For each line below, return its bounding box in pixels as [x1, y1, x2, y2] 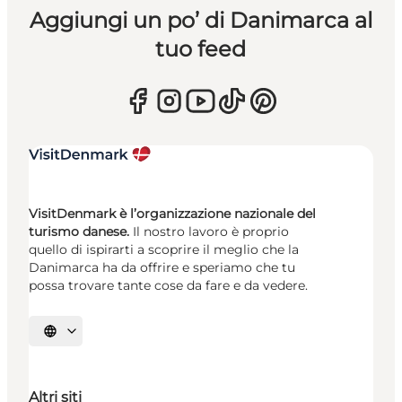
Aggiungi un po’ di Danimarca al [29, 6, 372, 33]
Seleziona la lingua [48, 330, 144, 344]
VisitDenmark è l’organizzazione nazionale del [29, 205, 316, 222]
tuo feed [155, 35, 247, 62]
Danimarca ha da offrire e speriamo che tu [29, 258, 295, 275]
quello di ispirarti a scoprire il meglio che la [29, 240, 299, 258]
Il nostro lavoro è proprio [129, 223, 289, 240]
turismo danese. [29, 223, 129, 240]
